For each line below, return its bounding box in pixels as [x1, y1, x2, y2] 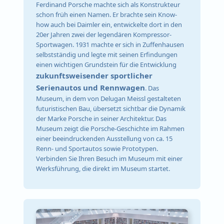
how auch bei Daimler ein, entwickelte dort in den [36, 20, 182, 29]
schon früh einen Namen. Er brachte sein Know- [36, 10, 177, 19]
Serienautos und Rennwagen [36, 82, 145, 93]
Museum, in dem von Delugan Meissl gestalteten [36, 94, 181, 103]
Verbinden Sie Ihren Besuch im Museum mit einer [36, 154, 183, 163]
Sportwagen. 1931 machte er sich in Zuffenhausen [36, 40, 184, 49]
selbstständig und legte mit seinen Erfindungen [36, 50, 178, 59]
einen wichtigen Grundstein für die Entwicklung [36, 60, 177, 69]
